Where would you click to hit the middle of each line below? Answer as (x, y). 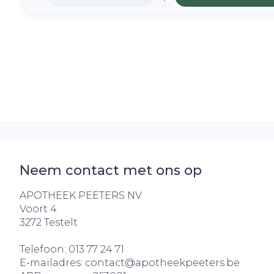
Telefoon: (44, 249)
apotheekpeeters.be (187, 263)
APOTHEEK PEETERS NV (81, 195)
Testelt (61, 222)
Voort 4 (38, 209)
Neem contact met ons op (111, 170)
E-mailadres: (52, 263)
